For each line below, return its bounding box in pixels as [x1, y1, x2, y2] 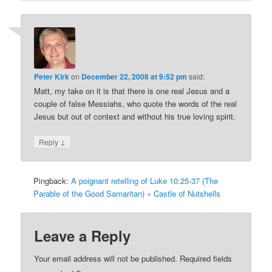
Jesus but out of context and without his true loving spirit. [34, 110, 236, 122]
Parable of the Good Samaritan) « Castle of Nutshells [33, 188, 221, 200]
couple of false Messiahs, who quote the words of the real [34, 97, 237, 109]
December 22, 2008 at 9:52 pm [81, 70, 188, 82]
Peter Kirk [34, 70, 70, 82]
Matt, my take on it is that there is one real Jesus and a [34, 84, 230, 97]
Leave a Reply [34, 225, 131, 246]
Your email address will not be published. [34, 252, 178, 264]
